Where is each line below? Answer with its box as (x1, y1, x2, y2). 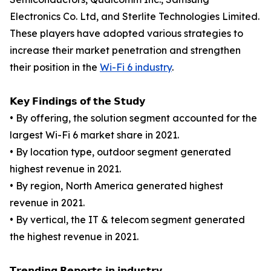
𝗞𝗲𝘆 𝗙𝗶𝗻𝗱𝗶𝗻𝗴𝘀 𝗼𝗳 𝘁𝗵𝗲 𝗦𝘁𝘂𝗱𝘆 (10, 95, 145, 108)
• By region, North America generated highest (10, 180, 223, 192)
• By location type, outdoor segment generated (10, 146, 231, 158)
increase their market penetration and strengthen (10, 44, 241, 57)
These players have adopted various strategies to (10, 27, 243, 40)
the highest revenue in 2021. (10, 230, 139, 243)
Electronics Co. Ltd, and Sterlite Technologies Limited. (10, 10, 260, 23)
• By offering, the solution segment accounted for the (10, 112, 257, 125)
